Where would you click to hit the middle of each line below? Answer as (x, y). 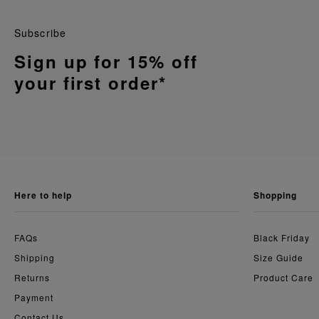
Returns (32, 277)
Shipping (35, 257)
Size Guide (278, 257)
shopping (278, 195)
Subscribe (41, 32)
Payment (34, 297)
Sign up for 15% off (106, 61)
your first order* (90, 82)
